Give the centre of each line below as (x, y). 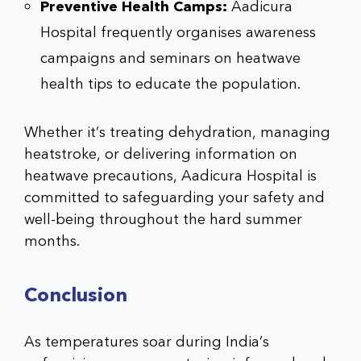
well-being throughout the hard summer (163, 219)
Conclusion (78, 295)
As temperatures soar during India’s (147, 342)
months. (52, 241)
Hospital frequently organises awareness (178, 32)
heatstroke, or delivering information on (161, 154)
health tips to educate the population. (170, 84)
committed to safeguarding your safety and (174, 197)
